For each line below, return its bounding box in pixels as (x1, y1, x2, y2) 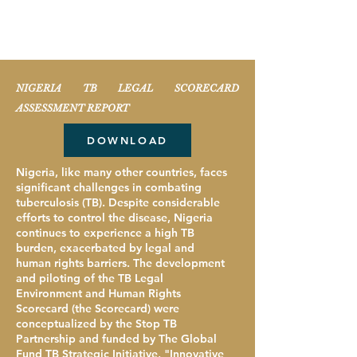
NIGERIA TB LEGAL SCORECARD (16, 82, 239, 94)
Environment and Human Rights (16, 286, 181, 300)
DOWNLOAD (87, 134, 168, 147)
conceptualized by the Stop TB (16, 316, 177, 331)
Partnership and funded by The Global (16, 331, 217, 346)
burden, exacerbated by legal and (16, 241, 194, 255)
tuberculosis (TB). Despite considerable (16, 195, 220, 210)
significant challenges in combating (16, 180, 202, 194)
